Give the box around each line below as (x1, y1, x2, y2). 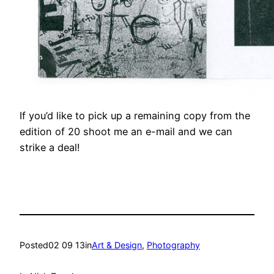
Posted (20, 240, 48, 251)
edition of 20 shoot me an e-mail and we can (20, 125, 232, 138)
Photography (147, 240, 200, 251)
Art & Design (92, 240, 142, 251)
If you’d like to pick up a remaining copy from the (20, 109, 250, 122)
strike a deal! (20, 141, 80, 154)
